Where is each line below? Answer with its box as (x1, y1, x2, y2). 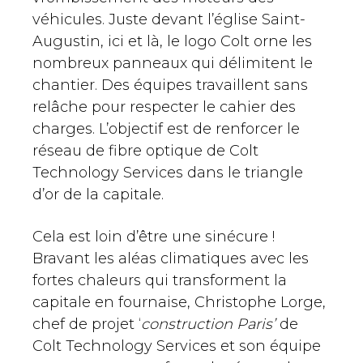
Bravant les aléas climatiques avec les (32, 250, 309, 268)
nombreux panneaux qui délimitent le (32, 54, 313, 73)
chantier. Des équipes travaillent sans (32, 76, 308, 95)
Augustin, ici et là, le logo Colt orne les (32, 32, 312, 51)
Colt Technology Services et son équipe (32, 337, 321, 356)
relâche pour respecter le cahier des (32, 98, 296, 117)
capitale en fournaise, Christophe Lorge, (32, 293, 326, 312)
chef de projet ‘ (32, 315, 141, 334)
